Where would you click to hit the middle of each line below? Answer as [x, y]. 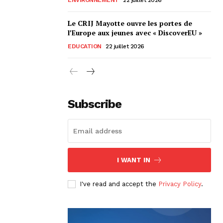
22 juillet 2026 [125, 46]
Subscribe [95, 104]
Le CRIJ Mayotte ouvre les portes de [130, 23]
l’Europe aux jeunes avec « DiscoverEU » [135, 32]
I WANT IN [133, 160]
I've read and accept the [119, 184]
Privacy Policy [180, 184]
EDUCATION [85, 46]
